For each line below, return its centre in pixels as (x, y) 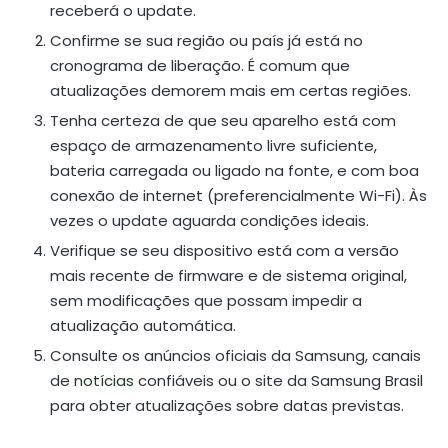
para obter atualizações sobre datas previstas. (227, 406)
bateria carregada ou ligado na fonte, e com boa (234, 171)
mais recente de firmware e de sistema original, (228, 276)
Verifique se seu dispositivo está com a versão (224, 251)
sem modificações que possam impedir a (206, 301)
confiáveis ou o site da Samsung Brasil (278, 381)
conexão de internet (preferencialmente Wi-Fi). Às (238, 196)
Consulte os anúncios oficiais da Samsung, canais (235, 356)
